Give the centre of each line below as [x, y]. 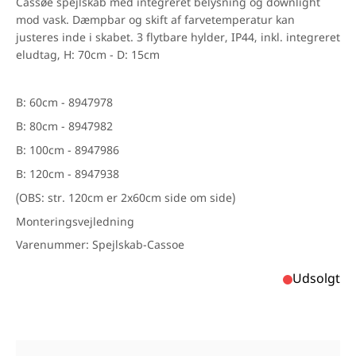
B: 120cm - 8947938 [69, 175]
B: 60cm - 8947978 [66, 104]
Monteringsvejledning [75, 223]
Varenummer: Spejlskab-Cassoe [100, 246]
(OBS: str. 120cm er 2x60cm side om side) [126, 199]
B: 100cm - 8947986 [69, 151]
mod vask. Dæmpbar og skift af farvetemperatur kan [155, 21]
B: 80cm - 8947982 [66, 128]
